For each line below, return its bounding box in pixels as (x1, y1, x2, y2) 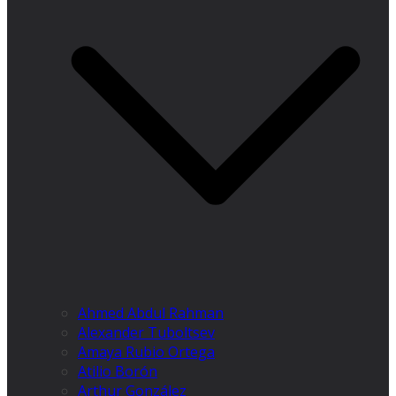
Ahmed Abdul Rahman (78, 303, 224, 324)
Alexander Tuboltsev (78, 323, 215, 343)
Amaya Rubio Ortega (78, 342, 215, 362)
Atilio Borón (78, 362, 157, 382)
